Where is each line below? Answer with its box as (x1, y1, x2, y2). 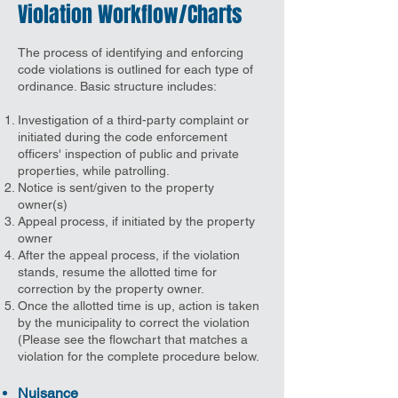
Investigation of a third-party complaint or (18, 113, 249, 127)
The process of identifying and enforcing (18, 45, 243, 60)
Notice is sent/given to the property (18, 180, 214, 195)
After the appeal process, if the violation (18, 248, 240, 262)
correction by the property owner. (18, 282, 204, 296)
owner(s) (18, 197, 68, 211)
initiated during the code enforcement (18, 130, 227, 144)
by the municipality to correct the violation (18, 315, 250, 330)
